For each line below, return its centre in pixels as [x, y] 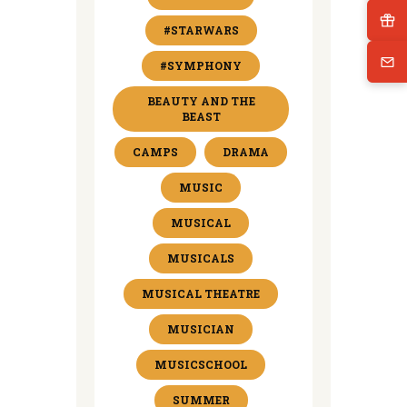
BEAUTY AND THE [201, 100]
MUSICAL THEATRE [201, 293]
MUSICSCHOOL [201, 364]
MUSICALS [201, 258]
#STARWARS [201, 30]
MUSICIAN [201, 328]
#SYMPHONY [201, 65]
